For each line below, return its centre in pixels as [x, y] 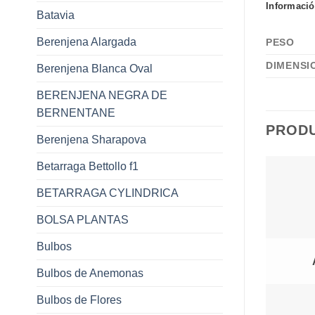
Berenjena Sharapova [91, 139]
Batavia [56, 15]
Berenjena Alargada [86, 41]
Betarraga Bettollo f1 [88, 166]
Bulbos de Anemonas [90, 273]
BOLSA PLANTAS [83, 219]
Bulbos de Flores [79, 300]
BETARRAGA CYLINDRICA [108, 193]
